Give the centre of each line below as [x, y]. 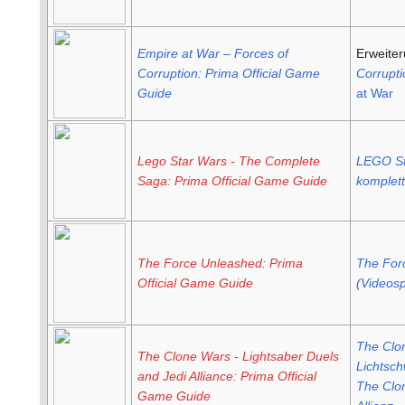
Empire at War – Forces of [212, 54]
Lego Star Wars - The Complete [228, 161]
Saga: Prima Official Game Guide [232, 181]
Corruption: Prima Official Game [228, 74]
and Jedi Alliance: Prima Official [226, 377]
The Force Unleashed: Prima [220, 264]
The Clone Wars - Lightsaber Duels [238, 357]
